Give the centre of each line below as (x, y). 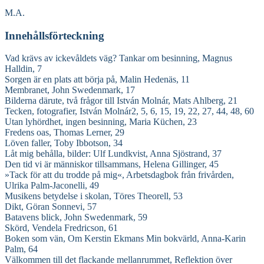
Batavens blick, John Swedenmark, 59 (76, 217)
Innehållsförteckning (55, 35)
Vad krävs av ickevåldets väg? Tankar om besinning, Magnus (118, 58)
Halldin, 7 (23, 69)
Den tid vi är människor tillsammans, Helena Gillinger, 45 (112, 164)
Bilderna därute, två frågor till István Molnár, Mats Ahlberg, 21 (121, 101)
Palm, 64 (21, 249)
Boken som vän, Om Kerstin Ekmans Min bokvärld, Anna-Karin (125, 239)
